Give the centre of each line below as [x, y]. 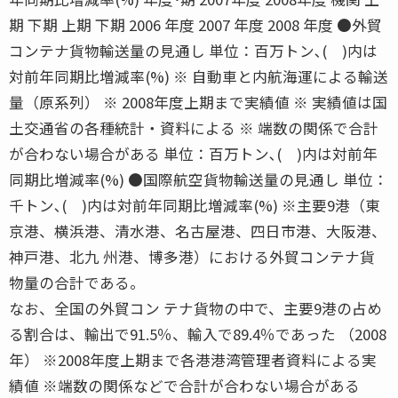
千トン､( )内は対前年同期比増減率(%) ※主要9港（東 [195, 205]
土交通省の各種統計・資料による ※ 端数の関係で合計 [194, 127]
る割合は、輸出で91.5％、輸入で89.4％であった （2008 [198, 334]
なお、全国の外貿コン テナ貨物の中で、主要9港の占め [195, 308]
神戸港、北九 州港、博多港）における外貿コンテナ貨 [192, 256]
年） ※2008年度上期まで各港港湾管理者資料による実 [193, 359]
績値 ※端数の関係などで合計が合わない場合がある [194, 385]
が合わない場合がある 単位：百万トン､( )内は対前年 [193, 153]
